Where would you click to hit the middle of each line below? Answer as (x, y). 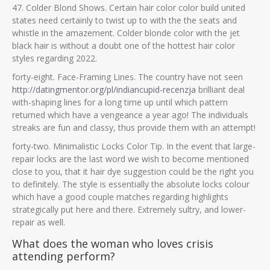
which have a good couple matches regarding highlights (120, 197)
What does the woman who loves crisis (113, 243)
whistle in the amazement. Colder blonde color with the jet (126, 33)
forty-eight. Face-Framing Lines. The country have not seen (127, 77)
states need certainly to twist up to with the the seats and (124, 20)
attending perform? (64, 256)
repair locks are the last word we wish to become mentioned (130, 159)
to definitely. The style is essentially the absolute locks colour (131, 184)
